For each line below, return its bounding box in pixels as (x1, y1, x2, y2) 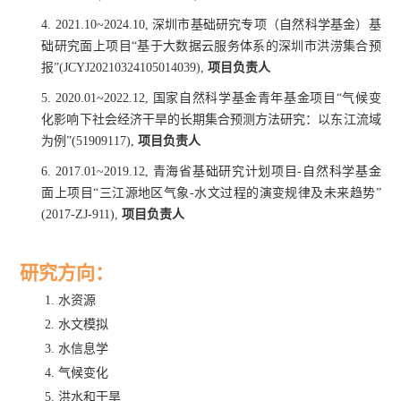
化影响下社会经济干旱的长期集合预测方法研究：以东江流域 (41, 112, 381, 126)
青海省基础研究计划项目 (152, 164, 298, 178)
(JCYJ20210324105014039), (59, 60, 209, 74)
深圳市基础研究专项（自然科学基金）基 (151, 17, 381, 31)
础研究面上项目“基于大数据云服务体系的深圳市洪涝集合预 (41, 38, 381, 53)
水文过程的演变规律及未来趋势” (193, 185, 381, 200)
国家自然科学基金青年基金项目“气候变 (152, 90, 381, 105)
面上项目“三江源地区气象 (41, 185, 190, 200)
